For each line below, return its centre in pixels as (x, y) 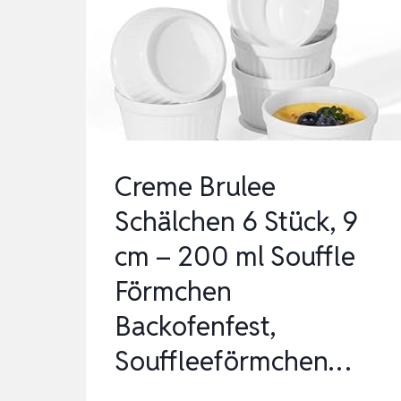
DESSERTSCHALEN (268, 89)
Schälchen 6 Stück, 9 (236, 221)
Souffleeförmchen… (233, 361)
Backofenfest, (195, 326)
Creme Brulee (195, 186)
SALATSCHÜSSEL (263, 35)
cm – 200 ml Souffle (235, 256)
